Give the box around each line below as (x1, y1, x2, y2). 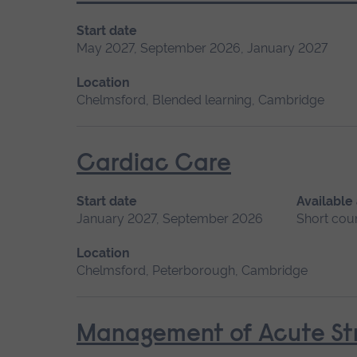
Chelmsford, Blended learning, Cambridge (76, 92, 324, 108)
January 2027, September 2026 (76, 210, 263, 226)
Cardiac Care (76, 151, 231, 177)
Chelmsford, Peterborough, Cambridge (76, 262, 308, 278)
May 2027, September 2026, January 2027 (76, 40, 328, 56)
